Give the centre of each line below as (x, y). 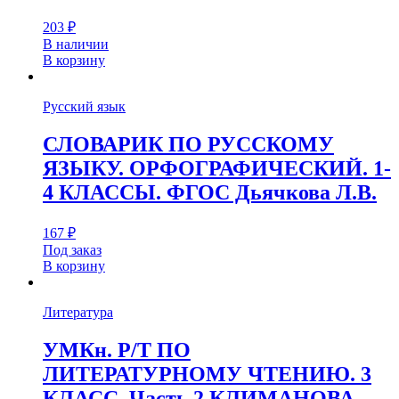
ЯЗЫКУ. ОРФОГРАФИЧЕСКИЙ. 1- (217, 169)
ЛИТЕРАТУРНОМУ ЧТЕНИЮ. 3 (207, 375)
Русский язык (84, 107)
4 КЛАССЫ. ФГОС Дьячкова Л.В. (210, 193)
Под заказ (72, 250)
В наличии (76, 45)
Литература (78, 313)
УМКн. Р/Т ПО (117, 350)
